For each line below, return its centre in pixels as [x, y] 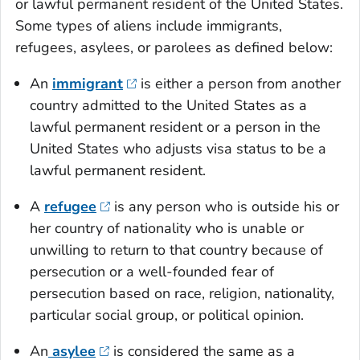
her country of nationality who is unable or [167, 229]
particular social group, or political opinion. [167, 315]
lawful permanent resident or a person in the [175, 127]
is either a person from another [238, 84]
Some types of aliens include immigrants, [149, 26]
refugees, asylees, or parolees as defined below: [174, 48]
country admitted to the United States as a [168, 106]
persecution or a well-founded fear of [152, 272]
